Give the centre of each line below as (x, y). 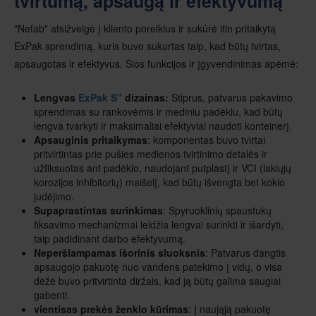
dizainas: (145, 97)
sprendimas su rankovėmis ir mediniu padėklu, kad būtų (158, 111)
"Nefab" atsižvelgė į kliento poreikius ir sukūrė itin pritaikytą (145, 28)
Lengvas (56, 97)
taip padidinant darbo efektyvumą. (110, 238)
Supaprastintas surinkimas (98, 210)
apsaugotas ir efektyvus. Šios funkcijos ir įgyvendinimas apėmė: (156, 63)
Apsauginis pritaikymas (91, 139)
